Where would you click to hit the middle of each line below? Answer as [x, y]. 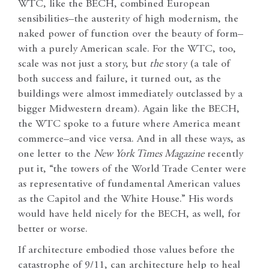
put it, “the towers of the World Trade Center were [132, 170]
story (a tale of [196, 65]
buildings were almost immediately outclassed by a [130, 95]
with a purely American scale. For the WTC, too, [127, 50]
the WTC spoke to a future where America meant [129, 125]
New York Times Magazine [149, 155]
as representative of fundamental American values [129, 185]
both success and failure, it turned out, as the [119, 80]
